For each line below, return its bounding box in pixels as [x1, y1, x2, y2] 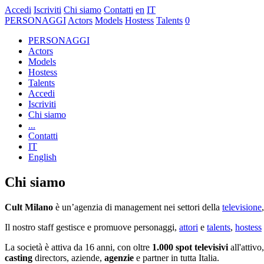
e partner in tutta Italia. [136, 252, 222, 263]
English [28, 152, 57, 162]
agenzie [104, 252, 136, 263]
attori [179, 222, 198, 232]
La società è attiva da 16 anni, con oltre [5, 242, 152, 252]
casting [5, 252, 35, 263]
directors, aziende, [35, 252, 104, 263]
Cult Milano [5, 202, 53, 212]
